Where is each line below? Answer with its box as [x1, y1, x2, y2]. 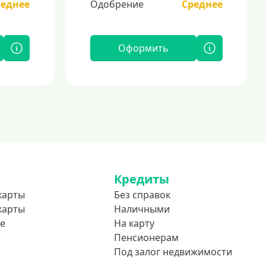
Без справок [114, 188, 170, 201]
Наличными [114, 202, 170, 216]
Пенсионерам [114, 231, 179, 244]
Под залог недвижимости [114, 245, 232, 258]
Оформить [118, 42, 169, 55]
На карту [114, 217, 154, 230]
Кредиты [114, 171, 169, 187]
